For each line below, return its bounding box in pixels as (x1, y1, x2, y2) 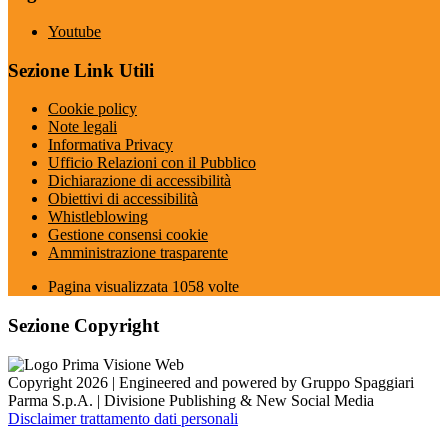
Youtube (48, 22, 101, 40)
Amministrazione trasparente (48, 244, 228, 262)
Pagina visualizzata (48, 278, 172, 296)
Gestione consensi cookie (48, 226, 208, 244)
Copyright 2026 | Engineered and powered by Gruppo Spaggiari (8, 373, 414, 391)
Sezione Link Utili (8, 59, 154, 81)
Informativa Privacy (48, 136, 173, 154)
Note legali (48, 118, 117, 136)
